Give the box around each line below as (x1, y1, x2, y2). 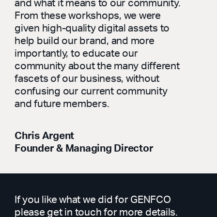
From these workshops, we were (15, 8, 161, 21)
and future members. (15, 96, 109, 109)
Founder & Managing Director (15, 141, 154, 154)
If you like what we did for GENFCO (15, 192, 171, 205)
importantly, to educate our (15, 46, 138, 59)
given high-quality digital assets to (15, 21, 170, 34)
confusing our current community (15, 84, 168, 97)
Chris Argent (15, 128, 74, 141)
